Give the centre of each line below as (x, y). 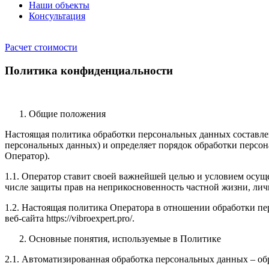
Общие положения (67, 114)
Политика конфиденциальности (89, 70)
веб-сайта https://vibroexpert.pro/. (70, 219)
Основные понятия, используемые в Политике (125, 239)
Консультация (57, 16)
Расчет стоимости (41, 47)
